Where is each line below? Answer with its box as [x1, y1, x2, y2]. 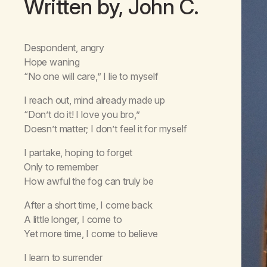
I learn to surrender [24, 251, 103, 263]
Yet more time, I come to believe [24, 227, 159, 240]
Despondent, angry [24, 41, 104, 54]
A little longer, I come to [24, 213, 122, 225]
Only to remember [24, 160, 99, 173]
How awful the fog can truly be [24, 175, 154, 187]
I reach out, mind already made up [24, 94, 166, 106]
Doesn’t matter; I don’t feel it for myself [24, 122, 187, 135]
